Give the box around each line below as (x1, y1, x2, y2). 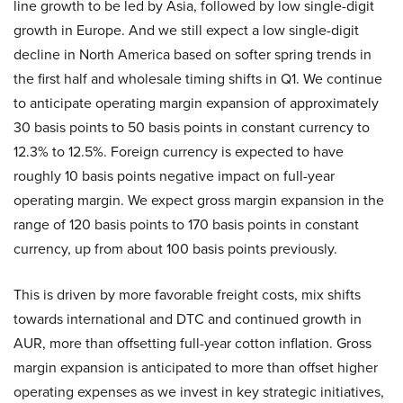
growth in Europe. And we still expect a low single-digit (13, 20, 359, 40)
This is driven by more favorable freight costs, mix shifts (13, 284, 361, 305)
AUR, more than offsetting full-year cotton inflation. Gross (13, 333, 372, 354)
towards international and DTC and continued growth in (13, 309, 362, 329)
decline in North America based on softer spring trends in (13, 44, 372, 65)
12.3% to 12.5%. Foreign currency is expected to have (13, 141, 344, 162)
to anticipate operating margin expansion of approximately (13, 93, 379, 113)
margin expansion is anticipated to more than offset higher (13, 357, 378, 378)
